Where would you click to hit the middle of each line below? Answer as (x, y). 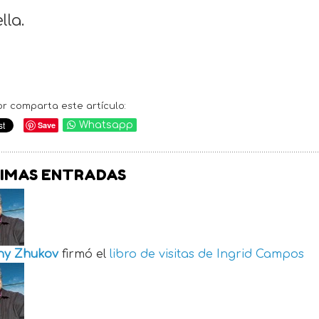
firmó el (86, 255)
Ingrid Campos (260, 255)
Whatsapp (106, 125)
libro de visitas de (161, 255)
